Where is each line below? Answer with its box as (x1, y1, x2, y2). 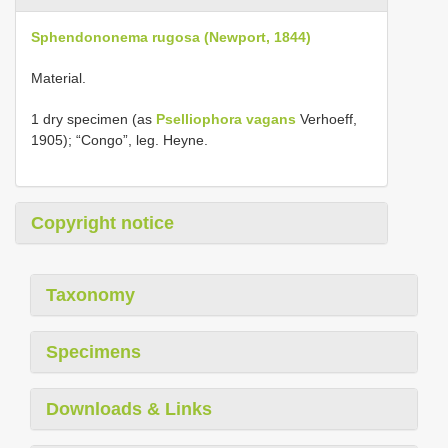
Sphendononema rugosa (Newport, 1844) (31, 29, 311, 45)
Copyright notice (31, 213, 174, 233)
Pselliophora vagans (156, 111, 296, 127)
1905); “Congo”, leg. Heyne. (31, 132, 208, 148)
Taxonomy (46, 285, 135, 305)
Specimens (46, 342, 141, 362)
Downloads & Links (46, 399, 212, 419)
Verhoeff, (296, 111, 357, 127)
